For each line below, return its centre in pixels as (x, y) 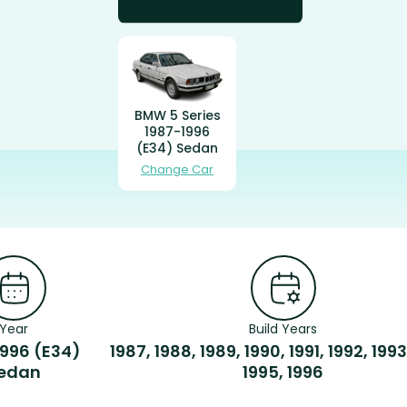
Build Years (283, 329)
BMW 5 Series (177, 116)
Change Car (177, 170)
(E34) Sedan (177, 149)
